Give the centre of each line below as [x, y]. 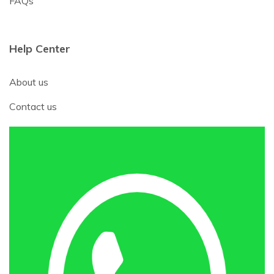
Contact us [33, 106]
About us [29, 82]
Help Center [40, 48]
